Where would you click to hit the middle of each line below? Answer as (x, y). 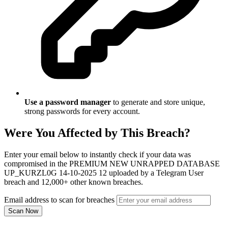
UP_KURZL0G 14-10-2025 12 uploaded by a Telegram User (104, 173)
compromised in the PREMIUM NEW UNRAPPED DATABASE (112, 164)
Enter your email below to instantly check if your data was (97, 155)
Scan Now (23, 211)
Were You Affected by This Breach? (97, 133)
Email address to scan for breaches (59, 200)
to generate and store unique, (158, 102)
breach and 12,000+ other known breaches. (74, 182)
